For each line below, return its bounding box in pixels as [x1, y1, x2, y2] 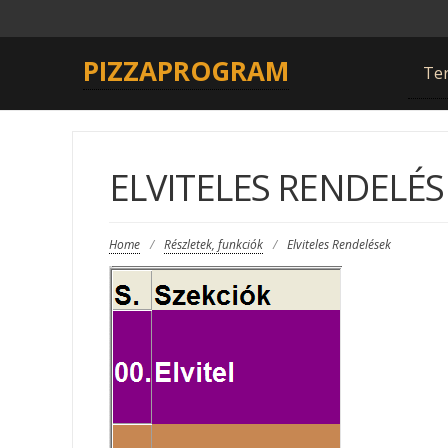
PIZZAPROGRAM [83, 53, 289, 89]
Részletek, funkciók [163, 236, 263, 254]
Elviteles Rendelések [286, 236, 391, 254]
